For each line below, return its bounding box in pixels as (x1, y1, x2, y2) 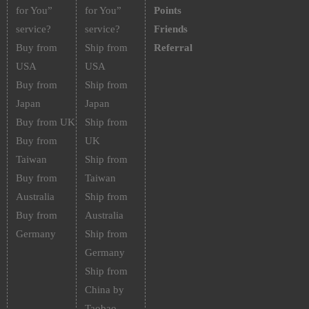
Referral (153, 42, 192, 53)
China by (84, 284, 124, 295)
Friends (153, 23, 188, 34)
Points (153, 5, 181, 16)
